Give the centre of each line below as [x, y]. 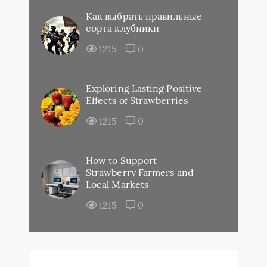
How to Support [122, 160]
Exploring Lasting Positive [144, 88]
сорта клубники [123, 28]
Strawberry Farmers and [140, 172]
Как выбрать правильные [144, 16]
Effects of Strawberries [137, 100]
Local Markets [117, 184]
